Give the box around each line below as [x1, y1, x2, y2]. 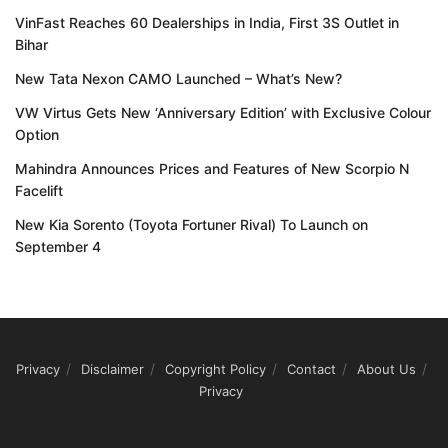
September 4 [15, 237, 101, 255]
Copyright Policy [164, 360, 266, 377]
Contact [286, 360, 336, 377]
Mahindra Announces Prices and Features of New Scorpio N [15, 159, 409, 177]
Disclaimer [80, 360, 144, 377]
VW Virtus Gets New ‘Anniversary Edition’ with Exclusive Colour [15, 103, 431, 121]
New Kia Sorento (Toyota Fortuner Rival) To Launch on [15, 215, 368, 233]
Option [15, 125, 59, 143]
